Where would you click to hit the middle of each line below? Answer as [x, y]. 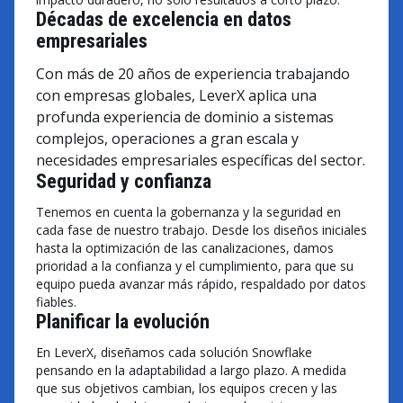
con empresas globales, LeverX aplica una [176, 95]
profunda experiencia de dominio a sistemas [185, 117]
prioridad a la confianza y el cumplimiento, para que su [195, 266]
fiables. [56, 302]
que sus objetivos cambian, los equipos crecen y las [187, 388]
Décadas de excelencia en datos [164, 19]
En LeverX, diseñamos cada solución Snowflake [174, 352]
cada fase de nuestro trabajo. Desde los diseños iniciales [201, 230]
